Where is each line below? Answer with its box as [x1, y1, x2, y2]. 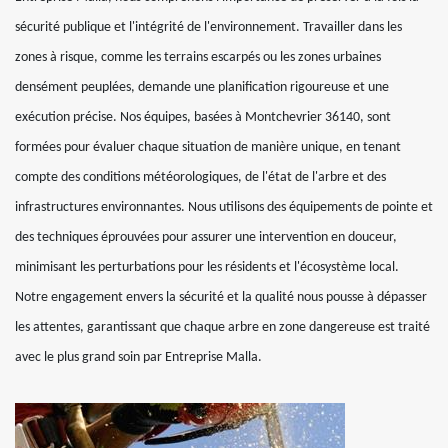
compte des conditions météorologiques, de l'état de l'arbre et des [15, 170, 386, 185]
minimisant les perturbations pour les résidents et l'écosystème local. [15, 260, 399, 275]
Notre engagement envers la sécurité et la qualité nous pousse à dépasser [15, 290, 427, 305]
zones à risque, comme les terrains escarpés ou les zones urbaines [15, 50, 381, 65]
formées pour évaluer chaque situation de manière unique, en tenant [15, 140, 401, 155]
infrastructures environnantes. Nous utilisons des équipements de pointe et [15, 200, 433, 215]
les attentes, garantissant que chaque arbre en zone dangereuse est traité [15, 320, 430, 335]
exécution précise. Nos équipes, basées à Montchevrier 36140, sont [15, 110, 391, 125]
